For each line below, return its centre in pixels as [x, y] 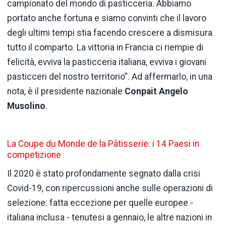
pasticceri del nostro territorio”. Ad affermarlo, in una [110, 77]
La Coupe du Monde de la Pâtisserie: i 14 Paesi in [103, 144]
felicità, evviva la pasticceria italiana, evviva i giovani [107, 62]
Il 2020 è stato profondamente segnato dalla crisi [104, 174]
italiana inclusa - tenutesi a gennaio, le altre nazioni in [109, 218]
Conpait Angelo [156, 92]
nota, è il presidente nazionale [66, 92]
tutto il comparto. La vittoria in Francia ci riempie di [105, 48]
